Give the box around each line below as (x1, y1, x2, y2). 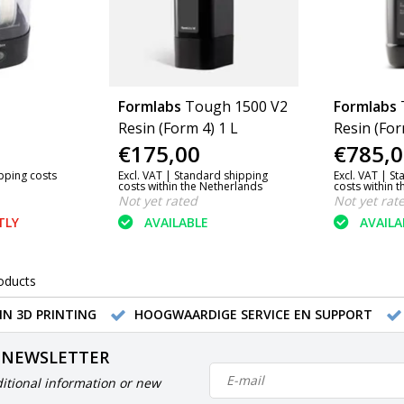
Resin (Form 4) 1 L (117, 118, 238, 139)
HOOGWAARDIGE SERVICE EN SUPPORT (133, 305, 372, 323)
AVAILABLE (143, 213, 208, 231)
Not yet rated (117, 192, 197, 210)
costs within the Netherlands (117, 179, 262, 195)
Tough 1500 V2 (184, 96, 288, 117)
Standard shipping (173, 168, 268, 184)
